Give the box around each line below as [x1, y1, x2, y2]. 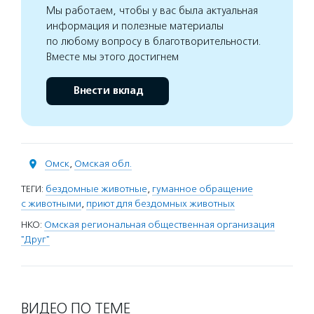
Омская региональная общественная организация [44, 219, 275, 231]
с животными [21, 198, 81, 210]
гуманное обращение [152, 183, 253, 195]
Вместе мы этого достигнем [46, 50, 179, 63]
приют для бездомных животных [86, 198, 235, 210]
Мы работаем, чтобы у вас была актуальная [46, 4, 258, 17]
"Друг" [21, 233, 50, 245]
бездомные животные [46, 183, 147, 195]
